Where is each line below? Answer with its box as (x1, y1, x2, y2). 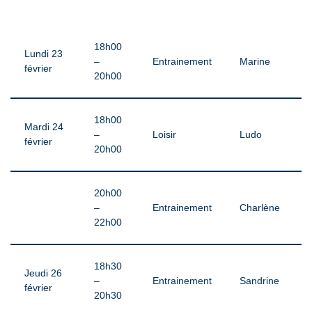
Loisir (153, 130, 176, 140)
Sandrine (240, 276, 279, 286)
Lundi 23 (24, 49, 63, 59)
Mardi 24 (24, 122, 63, 132)
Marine (240, 56, 270, 67)
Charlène (240, 203, 280, 213)
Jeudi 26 (24, 268, 62, 279)
